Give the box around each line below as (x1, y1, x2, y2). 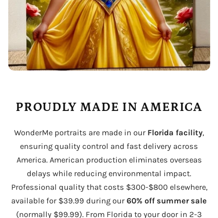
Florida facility (147, 127, 202, 137)
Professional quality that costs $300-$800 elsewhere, (11, 182, 207, 192)
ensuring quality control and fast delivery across (20, 141, 198, 151)
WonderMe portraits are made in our (14, 127, 147, 137)
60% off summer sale (127, 196, 207, 205)
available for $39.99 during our (11, 196, 127, 205)
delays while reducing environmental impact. (27, 168, 191, 178)
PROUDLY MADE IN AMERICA (16, 100, 202, 114)
